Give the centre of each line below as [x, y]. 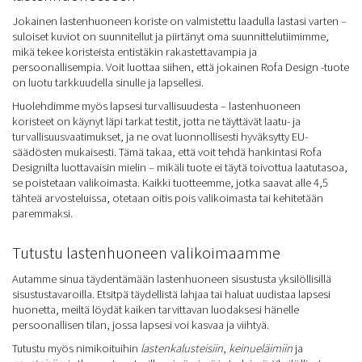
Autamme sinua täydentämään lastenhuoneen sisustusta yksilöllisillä [172, 278]
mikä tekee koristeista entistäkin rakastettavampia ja [135, 51]
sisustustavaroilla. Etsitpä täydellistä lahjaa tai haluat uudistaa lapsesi [171, 294]
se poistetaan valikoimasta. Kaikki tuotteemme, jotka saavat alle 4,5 [170, 182]
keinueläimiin [262, 348]
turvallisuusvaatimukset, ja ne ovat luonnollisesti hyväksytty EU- [160, 136]
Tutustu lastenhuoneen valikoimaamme [146, 252]
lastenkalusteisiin [182, 348]
